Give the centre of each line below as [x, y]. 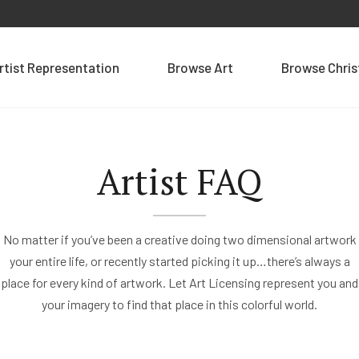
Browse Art [200, 67]
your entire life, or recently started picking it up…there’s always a [179, 261]
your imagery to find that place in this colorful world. [179, 304]
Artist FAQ [179, 182]
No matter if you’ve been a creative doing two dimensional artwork [179, 239]
